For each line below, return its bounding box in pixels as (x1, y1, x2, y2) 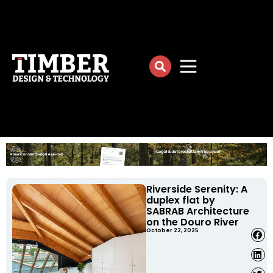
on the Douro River (146, 215, 239, 230)
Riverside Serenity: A (146, 182, 248, 197)
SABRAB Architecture (146, 204, 250, 219)
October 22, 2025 (146, 227, 199, 235)
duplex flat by (146, 193, 216, 208)
